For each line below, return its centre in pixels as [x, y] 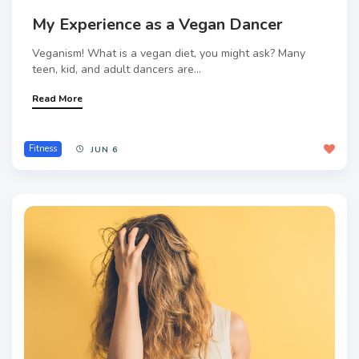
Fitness [43, 149]
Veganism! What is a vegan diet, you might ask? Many [169, 54]
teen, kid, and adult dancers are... [117, 70]
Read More [57, 99]
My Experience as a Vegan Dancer [157, 25]
